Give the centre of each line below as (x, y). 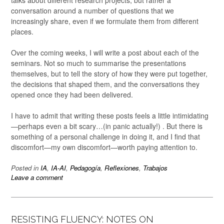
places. (22, 32)
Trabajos (155, 168)
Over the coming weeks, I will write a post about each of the (105, 53)
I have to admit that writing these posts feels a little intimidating (110, 116)
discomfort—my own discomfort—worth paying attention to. (104, 147)
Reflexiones (122, 168)
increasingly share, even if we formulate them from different (105, 21)
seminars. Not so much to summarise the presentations (98, 63)
